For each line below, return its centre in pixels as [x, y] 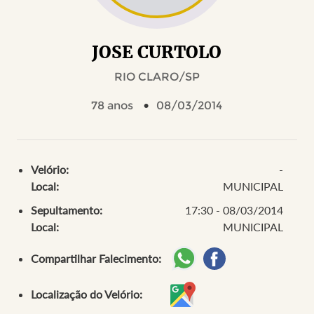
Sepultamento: [66, 210]
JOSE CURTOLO [157, 52]
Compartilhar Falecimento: [96, 258]
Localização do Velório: [86, 294]
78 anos [112, 105]
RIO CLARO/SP [157, 77]
